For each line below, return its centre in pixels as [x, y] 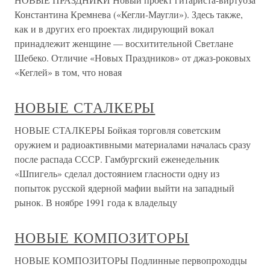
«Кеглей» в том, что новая [68, 72]
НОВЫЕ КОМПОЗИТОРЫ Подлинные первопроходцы [131, 260]
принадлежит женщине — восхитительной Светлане [124, 43]
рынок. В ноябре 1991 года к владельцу [96, 202]
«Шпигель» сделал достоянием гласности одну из [117, 174]
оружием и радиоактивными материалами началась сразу [133, 145]
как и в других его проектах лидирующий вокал [114, 29]
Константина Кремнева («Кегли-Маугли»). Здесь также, [129, 14]
